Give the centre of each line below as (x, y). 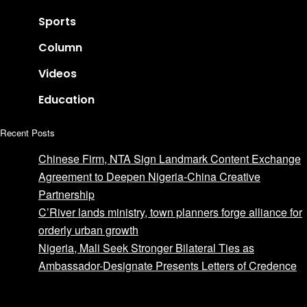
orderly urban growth (88, 230)
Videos (58, 74)
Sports (57, 22)
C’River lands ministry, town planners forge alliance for (170, 212)
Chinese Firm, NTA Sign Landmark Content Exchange (170, 159)
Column (60, 48)
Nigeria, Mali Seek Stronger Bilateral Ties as (146, 248)
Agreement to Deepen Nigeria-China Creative (149, 177)
